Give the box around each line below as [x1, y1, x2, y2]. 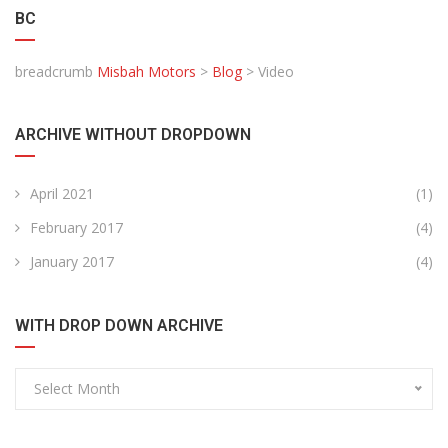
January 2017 [30, 252, 114, 272]
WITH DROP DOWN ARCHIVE [15, 316, 223, 336]
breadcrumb [15, 62, 93, 82]
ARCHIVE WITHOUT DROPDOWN [15, 125, 251, 145]
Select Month [34, 379, 120, 399]
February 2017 [30, 218, 123, 238]
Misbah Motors [97, 62, 196, 82]
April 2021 [30, 184, 94, 204]
